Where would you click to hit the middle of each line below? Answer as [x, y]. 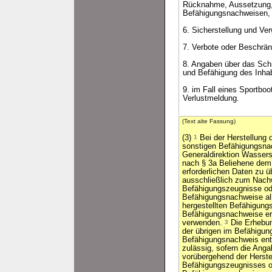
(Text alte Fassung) [209, 121]
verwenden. [203, 223]
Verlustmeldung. [211, 98]
